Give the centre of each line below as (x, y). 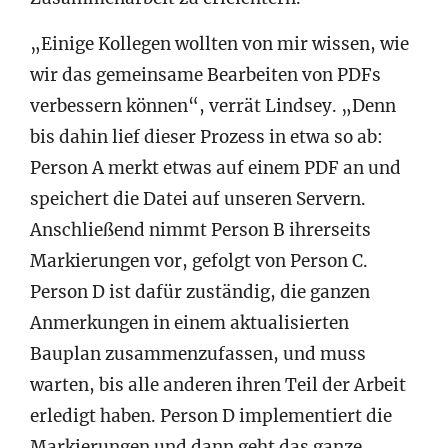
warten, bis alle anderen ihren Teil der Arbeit (218, 385)
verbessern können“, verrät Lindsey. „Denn (213, 106)
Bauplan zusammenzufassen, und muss (198, 354)
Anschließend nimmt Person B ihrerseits (200, 230)
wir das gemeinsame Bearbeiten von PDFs (205, 75)
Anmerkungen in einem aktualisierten (189, 323)
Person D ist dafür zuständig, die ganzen (200, 292)
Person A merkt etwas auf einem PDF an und (215, 168)
